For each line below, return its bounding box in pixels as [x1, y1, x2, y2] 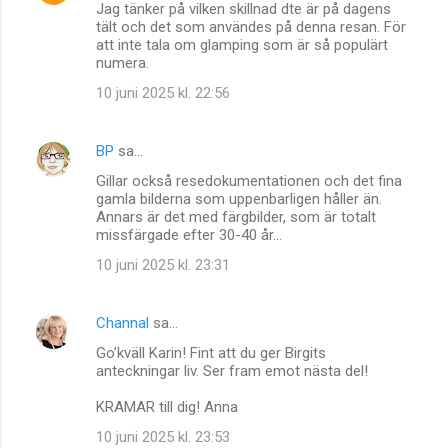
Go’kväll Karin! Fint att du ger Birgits [96, 343, 326, 362]
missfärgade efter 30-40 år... [96, 225, 282, 244]
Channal [96, 313, 149, 332]
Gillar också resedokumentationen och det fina [96, 171, 402, 190]
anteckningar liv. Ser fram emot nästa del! [96, 361, 368, 380]
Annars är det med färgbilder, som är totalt [96, 207, 376, 226]
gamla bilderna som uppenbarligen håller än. [96, 189, 382, 208]
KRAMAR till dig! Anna [96, 397, 238, 416]
